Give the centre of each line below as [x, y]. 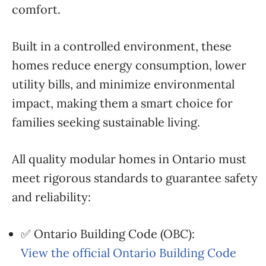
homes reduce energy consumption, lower [129, 65]
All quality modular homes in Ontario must [129, 159]
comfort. [36, 9]
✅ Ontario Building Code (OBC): [108, 234]
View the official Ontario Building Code [129, 253]
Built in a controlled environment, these [122, 46]
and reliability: [51, 197]
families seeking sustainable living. [106, 122]
